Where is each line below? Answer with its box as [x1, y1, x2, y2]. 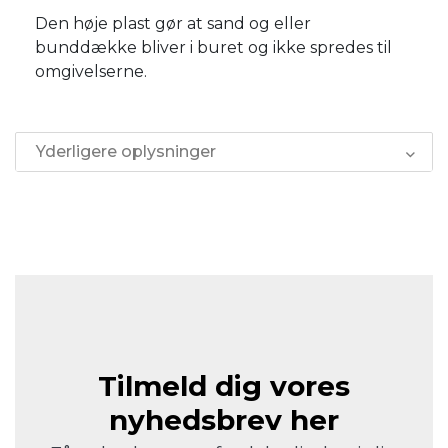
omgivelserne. [35, 61, 147, 81]
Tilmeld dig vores [98, 368, 350, 403]
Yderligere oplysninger [36, 141, 216, 161]
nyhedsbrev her [109, 402, 339, 437]
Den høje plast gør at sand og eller [35, 13, 311, 33]
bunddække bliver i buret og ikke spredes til [35, 37, 392, 57]
